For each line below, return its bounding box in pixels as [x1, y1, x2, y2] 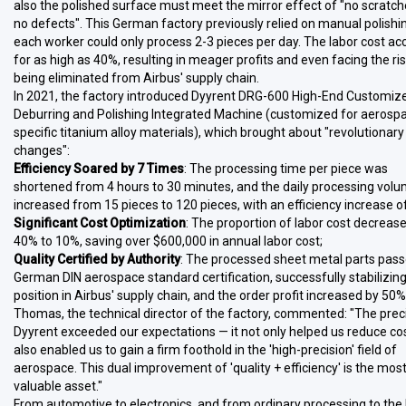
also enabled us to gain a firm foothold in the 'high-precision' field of [14, 343, 397, 357]
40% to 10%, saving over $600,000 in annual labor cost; [14, 234, 323, 248]
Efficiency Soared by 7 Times [14, 161, 184, 176]
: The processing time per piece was [184, 161, 388, 176]
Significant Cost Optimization [14, 216, 186, 230]
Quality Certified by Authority [14, 252, 180, 266]
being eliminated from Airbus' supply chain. [14, 71, 259, 85]
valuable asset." [14, 379, 102, 393]
